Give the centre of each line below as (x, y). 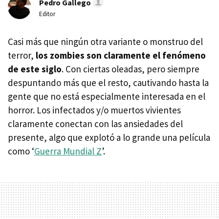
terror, (22, 55)
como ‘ (21, 151)
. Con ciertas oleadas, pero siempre (131, 69)
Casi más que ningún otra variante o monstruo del (105, 42)
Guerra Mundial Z (68, 151)
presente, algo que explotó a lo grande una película (109, 137)
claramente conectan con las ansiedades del (95, 124)
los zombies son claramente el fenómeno (121, 55)
